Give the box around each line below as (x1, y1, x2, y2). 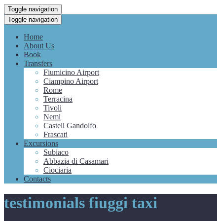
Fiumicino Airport (43, 68, 99, 76)
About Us (24, 41, 54, 50)
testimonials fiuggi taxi (4, 194, 157, 212)
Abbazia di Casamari (43, 157, 109, 165)
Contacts (24, 175, 51, 183)
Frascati (43, 130, 68, 139)
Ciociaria (43, 166, 72, 174)
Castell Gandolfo (43, 121, 96, 130)
